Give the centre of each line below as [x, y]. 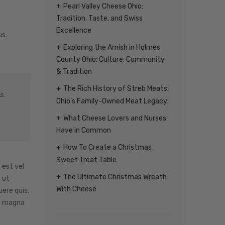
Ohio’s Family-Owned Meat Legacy [112, 101]
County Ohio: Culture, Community [110, 60]
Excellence [74, 31]
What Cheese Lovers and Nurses [115, 118]
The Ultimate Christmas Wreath [115, 177]
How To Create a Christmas [107, 148]
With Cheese [76, 189]
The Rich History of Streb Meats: [116, 89]
